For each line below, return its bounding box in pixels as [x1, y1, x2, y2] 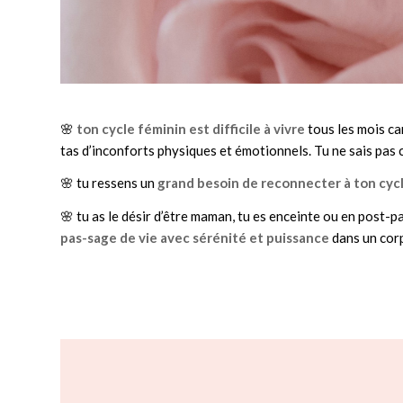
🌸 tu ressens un [60, 175, 157, 192]
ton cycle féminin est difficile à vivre [74, 120, 308, 137]
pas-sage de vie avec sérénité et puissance [60, 229, 329, 246]
